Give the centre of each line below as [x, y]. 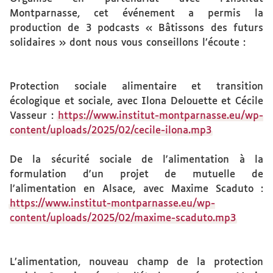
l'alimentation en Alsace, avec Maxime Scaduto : [136, 189]
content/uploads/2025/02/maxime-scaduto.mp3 [123, 218]
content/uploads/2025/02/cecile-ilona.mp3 [111, 131]
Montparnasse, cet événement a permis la [136, 14]
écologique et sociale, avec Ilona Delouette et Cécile [136, 101]
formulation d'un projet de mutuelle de [136, 175]
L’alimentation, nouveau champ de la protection [136, 262]
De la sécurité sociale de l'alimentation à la [136, 160]
